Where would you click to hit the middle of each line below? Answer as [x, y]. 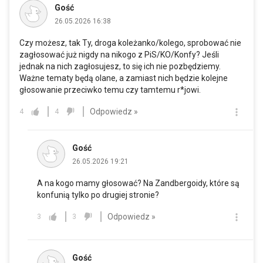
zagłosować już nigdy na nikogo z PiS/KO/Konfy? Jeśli [119, 55]
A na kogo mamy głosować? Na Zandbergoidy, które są [138, 183]
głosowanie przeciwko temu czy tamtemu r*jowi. [110, 90]
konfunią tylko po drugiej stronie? [98, 195]
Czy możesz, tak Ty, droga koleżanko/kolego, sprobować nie [130, 43]
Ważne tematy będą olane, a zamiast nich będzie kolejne [124, 78]
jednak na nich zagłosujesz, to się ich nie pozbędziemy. [120, 67]
